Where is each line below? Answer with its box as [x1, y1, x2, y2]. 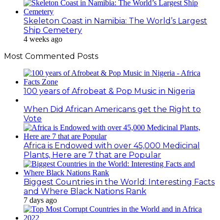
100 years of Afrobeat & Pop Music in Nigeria [24, 86, 195, 96]
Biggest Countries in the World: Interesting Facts [24, 177, 215, 187]
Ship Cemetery [24, 26, 82, 35]
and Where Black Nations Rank [24, 187, 146, 196]
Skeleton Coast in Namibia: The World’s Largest [24, 16, 207, 26]
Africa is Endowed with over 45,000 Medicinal [24, 141, 200, 151]
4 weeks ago [24, 35, 62, 44]
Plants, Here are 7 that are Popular [24, 150, 161, 160]
